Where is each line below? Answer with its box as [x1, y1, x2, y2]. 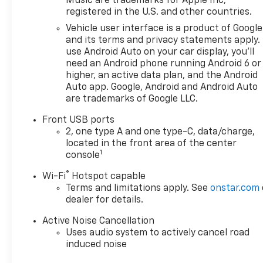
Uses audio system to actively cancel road [66, 228, 250, 238]
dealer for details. [66, 195, 144, 205]
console [66, 150, 100, 160]
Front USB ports [42, 115, 115, 125]
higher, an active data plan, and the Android [66, 70, 258, 80]
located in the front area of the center [66, 139, 237, 149]
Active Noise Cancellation [42, 216, 155, 226]
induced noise [66, 240, 127, 249]
